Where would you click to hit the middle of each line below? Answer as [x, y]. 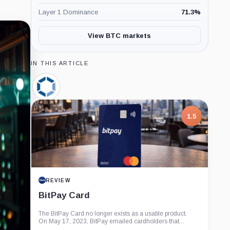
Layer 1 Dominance [68, 12]
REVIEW [58, 180]
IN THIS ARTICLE [60, 63]
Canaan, [61, 90]
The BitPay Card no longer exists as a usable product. [112, 214]
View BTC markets [120, 35]
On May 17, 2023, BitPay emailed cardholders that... [111, 221]
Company [63, 99]
